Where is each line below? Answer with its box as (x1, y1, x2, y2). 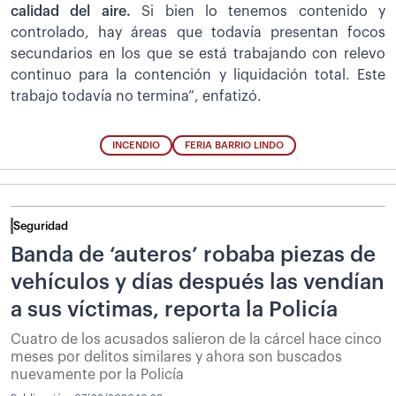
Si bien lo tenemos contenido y (141, 4, 385, 19)
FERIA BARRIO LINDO (185, 140, 284, 150)
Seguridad (13, 219, 68, 232)
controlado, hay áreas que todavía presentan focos (11, 25, 385, 40)
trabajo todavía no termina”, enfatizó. (11, 88, 262, 103)
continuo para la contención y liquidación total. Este (11, 67, 385, 82)
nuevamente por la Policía (11, 367, 184, 382)
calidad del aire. (11, 4, 142, 19)
